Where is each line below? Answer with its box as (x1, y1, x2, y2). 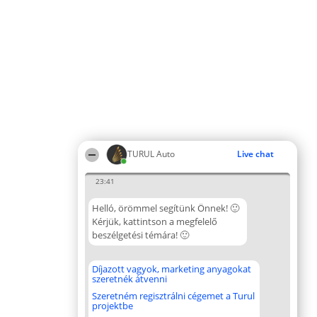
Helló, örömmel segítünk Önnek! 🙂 (92, 202, 239, 214)
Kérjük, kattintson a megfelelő (92, 215, 217, 228)
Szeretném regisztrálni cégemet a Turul (92, 289, 255, 302)
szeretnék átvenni (92, 272, 167, 285)
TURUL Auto (127, 148, 175, 160)
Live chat (237, 148, 274, 160)
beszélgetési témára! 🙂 (92, 229, 189, 241)
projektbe (92, 299, 133, 312)
